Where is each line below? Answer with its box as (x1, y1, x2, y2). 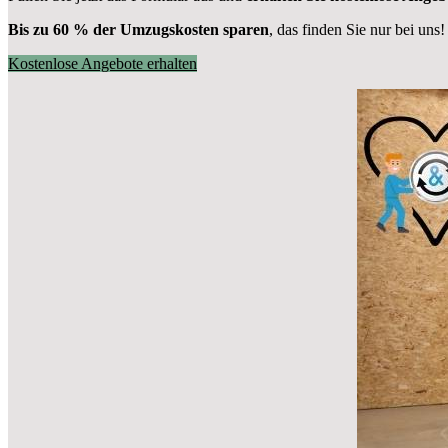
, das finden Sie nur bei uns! (269, 20, 445, 38)
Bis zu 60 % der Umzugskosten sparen (8, 20, 269, 38)
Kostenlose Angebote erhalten (8, 54, 197, 72)
